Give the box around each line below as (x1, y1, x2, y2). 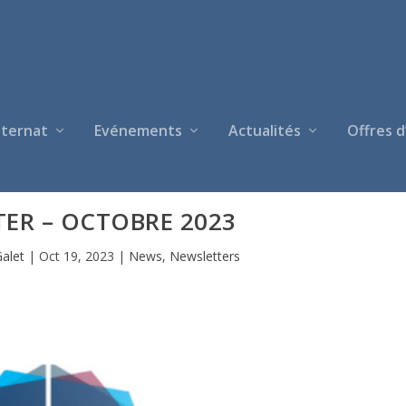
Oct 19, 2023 (38, 246, 114, 265)
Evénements (94, 121, 182, 140)
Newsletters (169, 246, 240, 265)
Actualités (228, 121, 301, 140)
